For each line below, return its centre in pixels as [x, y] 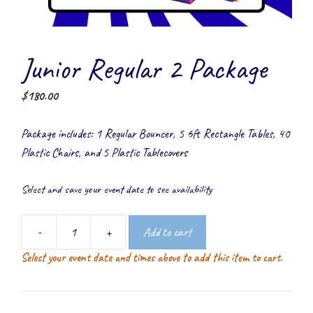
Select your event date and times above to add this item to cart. [152, 258]
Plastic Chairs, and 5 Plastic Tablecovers [104, 152]
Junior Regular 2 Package [144, 68]
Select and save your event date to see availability [116, 189]
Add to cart [167, 232]
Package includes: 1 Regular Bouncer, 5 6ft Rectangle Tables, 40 [155, 133]
